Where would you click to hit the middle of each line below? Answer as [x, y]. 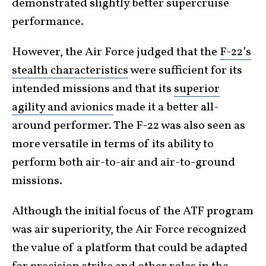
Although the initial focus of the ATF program [133, 212]
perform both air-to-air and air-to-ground [123, 163]
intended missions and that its [93, 89]
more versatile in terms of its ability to [113, 145]
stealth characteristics [70, 71]
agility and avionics [63, 108]
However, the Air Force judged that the [116, 53]
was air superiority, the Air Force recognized [129, 230]
